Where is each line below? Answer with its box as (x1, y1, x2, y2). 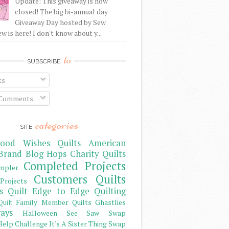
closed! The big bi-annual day (14, 7, 108, 17)
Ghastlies (95, 197, 126, 208)
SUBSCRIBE (27, 58, 62, 65)
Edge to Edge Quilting (32, 186, 126, 197)
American (88, 138, 126, 149)
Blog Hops (25, 148, 67, 160)
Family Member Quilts (16, 197, 91, 208)
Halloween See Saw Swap (22, 208, 126, 218)
